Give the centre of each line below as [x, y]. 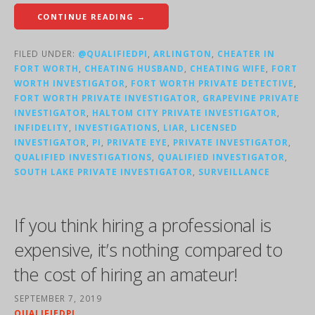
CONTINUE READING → [91, 17]
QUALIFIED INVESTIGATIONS [83, 157]
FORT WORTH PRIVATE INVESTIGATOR [105, 98]
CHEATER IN [246, 54]
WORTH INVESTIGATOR [70, 83]
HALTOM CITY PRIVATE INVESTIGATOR [185, 113]
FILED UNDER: [46, 54]
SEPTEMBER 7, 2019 [58, 298]
